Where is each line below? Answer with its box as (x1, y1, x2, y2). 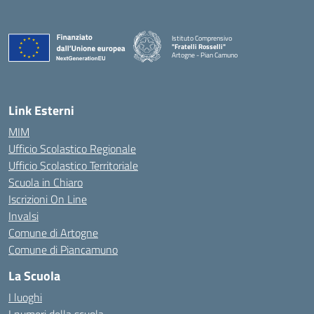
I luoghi (8, 289, 42, 306)
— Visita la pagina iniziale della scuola (171, 57, 279, 68)
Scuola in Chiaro (8, 174, 83, 191)
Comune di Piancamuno (8, 241, 118, 258)
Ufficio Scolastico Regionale (8, 140, 136, 157)
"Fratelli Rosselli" (172, 41, 226, 52)
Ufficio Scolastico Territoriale (8, 157, 138, 174)
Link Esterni (8, 101, 74, 120)
